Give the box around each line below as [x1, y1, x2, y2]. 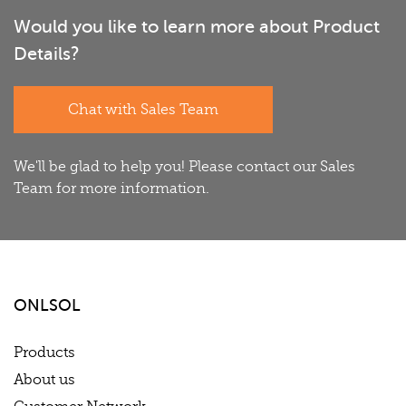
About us [14, 371, 75, 388]
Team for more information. [14, 179, 209, 197]
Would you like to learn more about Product [14, 15, 380, 37]
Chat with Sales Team [68, 101, 218, 118]
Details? [14, 43, 80, 64]
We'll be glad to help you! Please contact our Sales [14, 158, 355, 175]
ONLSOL [14, 295, 81, 314]
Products [14, 343, 75, 361]
